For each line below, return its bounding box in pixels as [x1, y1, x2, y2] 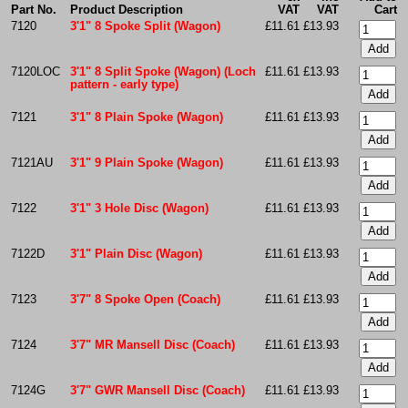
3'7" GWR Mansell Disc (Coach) [69, 383, 245, 397]
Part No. [10, 3, 56, 16]
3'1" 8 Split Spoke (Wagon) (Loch [69, 65, 256, 78]
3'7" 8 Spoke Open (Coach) [69, 292, 220, 306]
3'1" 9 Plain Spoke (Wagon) [69, 156, 223, 169]
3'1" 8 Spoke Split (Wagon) [69, 19, 220, 33]
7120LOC [10, 65, 60, 78]
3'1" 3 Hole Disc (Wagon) [69, 201, 209, 215]
